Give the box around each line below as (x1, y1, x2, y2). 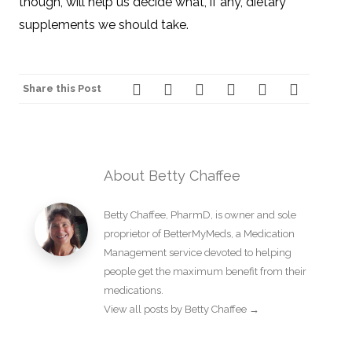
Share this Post (23, 82, 101, 94)
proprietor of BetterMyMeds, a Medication (104, 227, 295, 240)
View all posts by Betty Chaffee (104, 302, 249, 315)
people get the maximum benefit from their (104, 265, 306, 277)
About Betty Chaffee (104, 167, 240, 184)
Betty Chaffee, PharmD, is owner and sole (104, 208, 296, 221)
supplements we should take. (19, 16, 189, 32)
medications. (104, 284, 163, 296)
